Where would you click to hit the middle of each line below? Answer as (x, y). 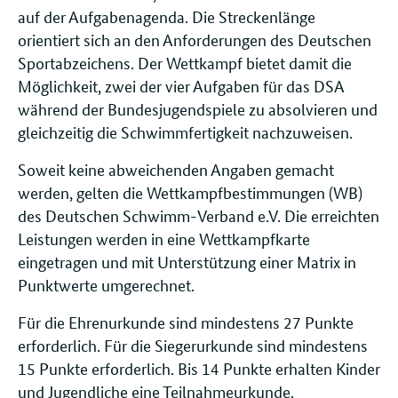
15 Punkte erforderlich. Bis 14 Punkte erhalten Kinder (199, 368)
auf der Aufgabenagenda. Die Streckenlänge (167, 16)
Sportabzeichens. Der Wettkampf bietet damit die (185, 62)
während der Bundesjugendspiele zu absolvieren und (198, 108)
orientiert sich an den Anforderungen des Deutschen (195, 39)
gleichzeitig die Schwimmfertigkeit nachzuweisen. (185, 131)
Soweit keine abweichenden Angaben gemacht (176, 169)
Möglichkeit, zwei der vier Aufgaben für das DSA (181, 85)
